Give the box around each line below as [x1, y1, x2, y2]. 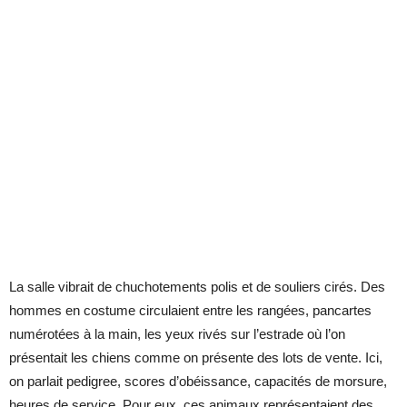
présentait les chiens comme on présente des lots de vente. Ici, [9, 349, 382, 365]
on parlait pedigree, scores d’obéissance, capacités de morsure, [9, 372, 387, 389]
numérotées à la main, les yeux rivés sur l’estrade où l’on [9, 325, 345, 342]
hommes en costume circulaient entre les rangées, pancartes [9, 302, 372, 318]
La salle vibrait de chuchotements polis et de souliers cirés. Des [9, 278, 385, 294]
